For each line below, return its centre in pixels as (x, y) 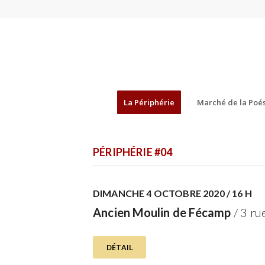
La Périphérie (149, 102)
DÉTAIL (119, 247)
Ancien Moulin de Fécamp (162, 212)
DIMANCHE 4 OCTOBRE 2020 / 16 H (172, 193)
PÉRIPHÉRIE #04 (133, 152)
